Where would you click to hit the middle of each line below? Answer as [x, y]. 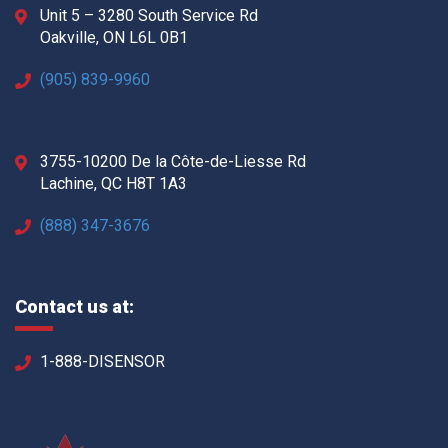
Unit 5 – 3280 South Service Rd [149, 16]
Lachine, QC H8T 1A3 [113, 184]
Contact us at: [74, 307]
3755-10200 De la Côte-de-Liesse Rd [173, 162]
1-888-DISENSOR [102, 362]
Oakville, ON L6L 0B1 [114, 38]
